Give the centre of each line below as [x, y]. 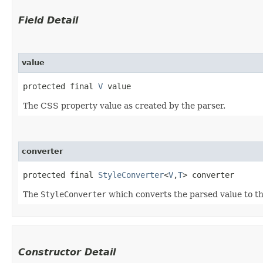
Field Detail [48, 21]
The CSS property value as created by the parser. [124, 106]
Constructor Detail [67, 252]
